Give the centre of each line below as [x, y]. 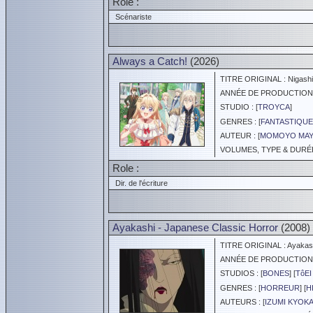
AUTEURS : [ [240, 302]
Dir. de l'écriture [139, 183]
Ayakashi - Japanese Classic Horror [195, 227]
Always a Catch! [150, 61]
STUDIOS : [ [239, 273]
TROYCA [274, 107]
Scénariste [131, 17]
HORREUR [280, 288]
